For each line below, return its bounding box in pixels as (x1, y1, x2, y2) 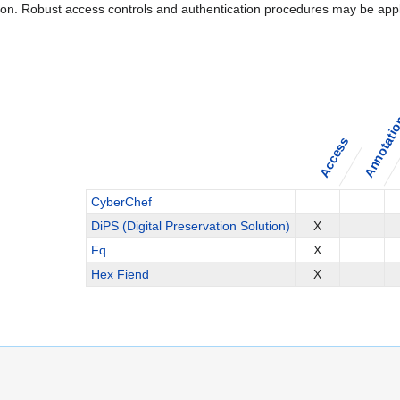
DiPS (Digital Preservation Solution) (90, 219, 290, 234)
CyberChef (90, 195, 152, 210)
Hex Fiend (90, 267, 149, 282)
